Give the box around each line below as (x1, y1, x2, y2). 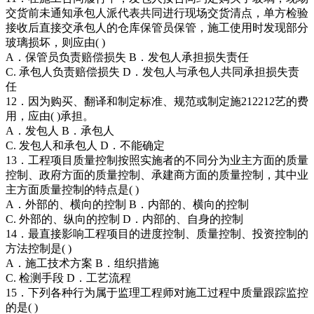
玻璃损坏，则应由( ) (6, 36, 105, 49)
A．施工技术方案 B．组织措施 (6, 257, 159, 270)
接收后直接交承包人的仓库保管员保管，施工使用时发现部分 (6, 22, 308, 34)
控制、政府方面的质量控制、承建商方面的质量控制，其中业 (6, 169, 308, 182)
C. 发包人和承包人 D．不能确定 (6, 139, 165, 152)
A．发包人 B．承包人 (6, 125, 114, 137)
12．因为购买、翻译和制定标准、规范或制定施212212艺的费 (6, 95, 308, 108)
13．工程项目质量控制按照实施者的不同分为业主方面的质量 (6, 154, 308, 167)
